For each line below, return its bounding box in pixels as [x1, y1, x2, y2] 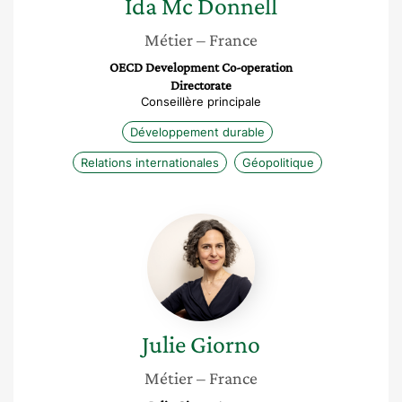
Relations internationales [81, 155, 219, 170]
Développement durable [130, 125, 265, 139]
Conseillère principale [141, 94, 261, 109]
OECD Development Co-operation [109, 60, 293, 74]
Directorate [170, 78, 232, 92]
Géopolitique [242, 155, 314, 170]
